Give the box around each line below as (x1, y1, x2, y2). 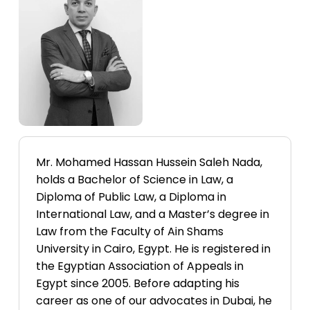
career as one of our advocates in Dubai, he (35, 293, 272, 309)
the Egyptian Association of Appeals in (35, 258, 244, 274)
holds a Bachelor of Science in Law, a (35, 172, 233, 188)
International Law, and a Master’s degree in (35, 206, 269, 222)
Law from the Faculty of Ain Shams (35, 224, 224, 239)
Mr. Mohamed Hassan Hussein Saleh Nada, (35, 154, 262, 170)
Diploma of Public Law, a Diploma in (35, 189, 226, 205)
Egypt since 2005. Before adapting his (35, 275, 239, 291)
